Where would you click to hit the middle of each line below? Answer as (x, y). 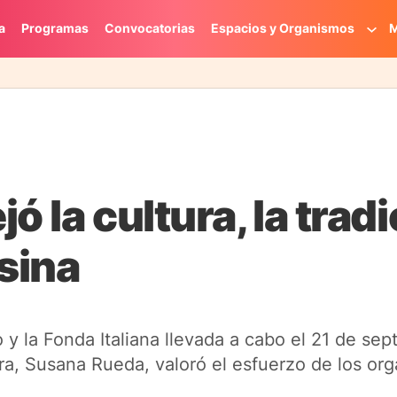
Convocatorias (149, 28)
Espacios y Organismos (282, 28)
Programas (54, 28)
